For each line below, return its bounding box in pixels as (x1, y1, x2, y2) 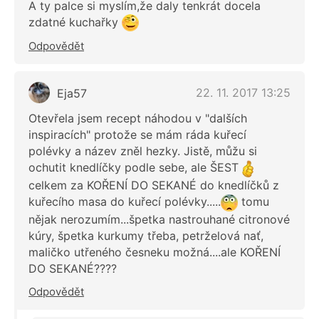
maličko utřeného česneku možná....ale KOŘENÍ (28, 244, 281, 259)
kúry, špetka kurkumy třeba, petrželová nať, (28, 228, 263, 243)
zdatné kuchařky (28, 14, 122, 29)
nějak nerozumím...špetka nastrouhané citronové (28, 211, 290, 226)
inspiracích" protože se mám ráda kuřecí (28, 127, 246, 142)
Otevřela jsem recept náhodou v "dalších (28, 111, 247, 126)
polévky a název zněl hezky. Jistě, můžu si (28, 144, 257, 159)
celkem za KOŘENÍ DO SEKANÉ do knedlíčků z (28, 177, 279, 192)
